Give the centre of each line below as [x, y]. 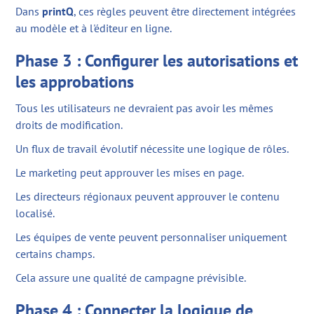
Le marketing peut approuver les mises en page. [130, 173]
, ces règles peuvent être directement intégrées [185, 12]
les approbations [75, 82]
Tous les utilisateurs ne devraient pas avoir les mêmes [145, 108]
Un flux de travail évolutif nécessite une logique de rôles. [152, 149]
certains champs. [55, 254]
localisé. [35, 213]
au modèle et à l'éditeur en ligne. [94, 28]
